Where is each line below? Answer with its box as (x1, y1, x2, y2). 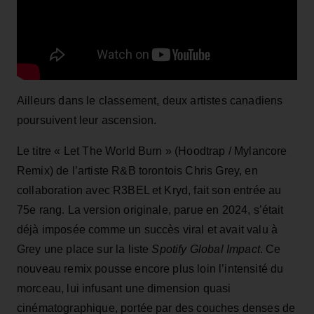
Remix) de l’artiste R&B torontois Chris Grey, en (17, 164, 258, 177)
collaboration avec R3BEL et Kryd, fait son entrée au (17, 184, 282, 196)
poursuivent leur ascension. (17, 114, 157, 126)
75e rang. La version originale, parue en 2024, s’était (17, 203, 284, 216)
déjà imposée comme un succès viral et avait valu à (17, 223, 278, 235)
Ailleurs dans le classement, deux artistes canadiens (17, 94, 283, 107)
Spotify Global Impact (151, 243, 260, 255)
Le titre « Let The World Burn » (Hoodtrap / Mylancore (17, 144, 287, 157)
